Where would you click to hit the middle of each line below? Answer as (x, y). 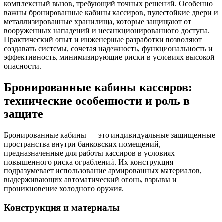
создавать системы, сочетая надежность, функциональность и (108, 48)
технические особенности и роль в (97, 100)
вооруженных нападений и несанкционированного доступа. (107, 30)
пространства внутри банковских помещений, (82, 144)
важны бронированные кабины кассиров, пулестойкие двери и (111, 12)
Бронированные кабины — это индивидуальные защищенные (110, 135)
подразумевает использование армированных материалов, (103, 170)
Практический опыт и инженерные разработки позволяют (103, 39)
